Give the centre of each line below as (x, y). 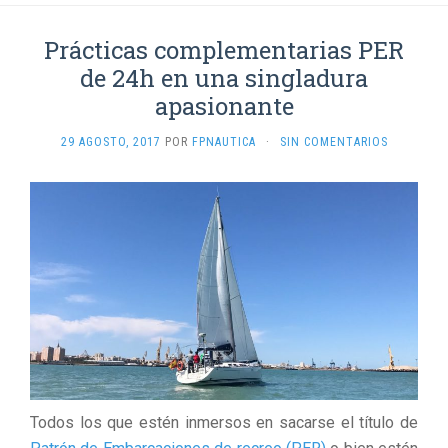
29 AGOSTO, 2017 (110, 141)
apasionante (224, 105)
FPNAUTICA (223, 141)
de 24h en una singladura (224, 77)
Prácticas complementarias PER (224, 49)
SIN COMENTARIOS (333, 141)
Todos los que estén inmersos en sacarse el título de (224, 422)
